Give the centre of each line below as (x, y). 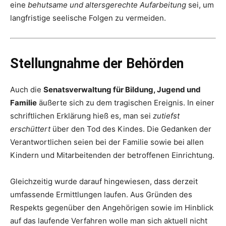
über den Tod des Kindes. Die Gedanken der (131, 129)
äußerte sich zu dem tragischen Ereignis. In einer (126, 103)
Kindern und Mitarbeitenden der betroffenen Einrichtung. (112, 155)
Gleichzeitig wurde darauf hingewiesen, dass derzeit (104, 182)
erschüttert (30, 129)
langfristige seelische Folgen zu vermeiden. (88, 18)
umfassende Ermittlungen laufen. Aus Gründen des (101, 195)
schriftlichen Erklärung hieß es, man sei (81, 116)
